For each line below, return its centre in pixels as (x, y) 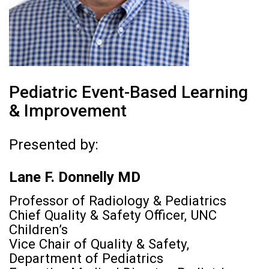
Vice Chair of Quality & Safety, (99, 243)
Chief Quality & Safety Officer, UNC (113, 215)
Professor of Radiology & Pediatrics (118, 200)
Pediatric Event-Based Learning (128, 92)
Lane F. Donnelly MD (75, 177)
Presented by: (54, 144)
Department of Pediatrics (86, 258)
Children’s (38, 229)
